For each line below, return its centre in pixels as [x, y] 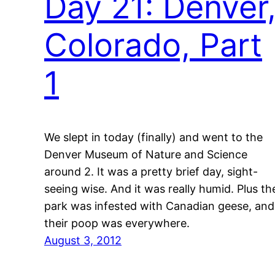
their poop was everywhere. [117, 223]
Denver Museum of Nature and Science [146, 155]
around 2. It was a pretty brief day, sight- [151, 172]
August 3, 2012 [83, 241]
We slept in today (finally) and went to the [153, 137]
